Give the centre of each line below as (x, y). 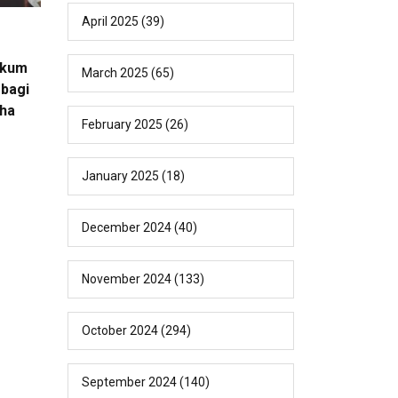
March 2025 (115, 72)
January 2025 (120, 175)
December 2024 (127, 227)
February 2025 (122, 124)
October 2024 (120, 330)
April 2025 (110, 21)
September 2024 (129, 382)
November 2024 (127, 279)
